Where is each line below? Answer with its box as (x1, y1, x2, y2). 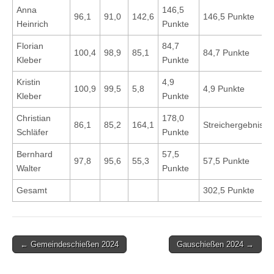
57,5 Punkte (203, 156, 250, 166)
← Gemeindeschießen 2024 (20, 240, 119, 250)
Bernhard (17, 149, 53, 160)
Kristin (17, 77, 40, 87)
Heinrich (17, 19, 48, 29)
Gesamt (17, 185, 47, 196)
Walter (17, 163, 41, 174)
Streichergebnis (203, 120, 264, 130)
